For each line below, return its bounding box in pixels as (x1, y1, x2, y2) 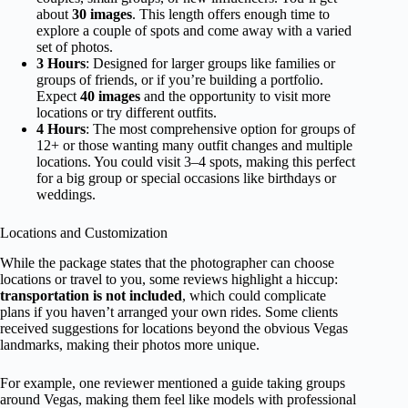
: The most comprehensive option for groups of (86, 121, 355, 138)
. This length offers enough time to (132, 6, 330, 23)
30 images (72, 6, 132, 23)
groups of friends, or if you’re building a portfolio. (36, 72, 323, 88)
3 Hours (36, 56, 86, 72)
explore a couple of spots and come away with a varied (36, 23, 352, 39)
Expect (36, 88, 80, 105)
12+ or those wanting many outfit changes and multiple (36, 138, 352, 154)
